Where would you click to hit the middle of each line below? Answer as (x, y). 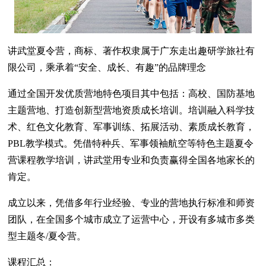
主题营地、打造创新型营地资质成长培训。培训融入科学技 (132, 110)
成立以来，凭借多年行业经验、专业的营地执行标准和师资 (132, 203)
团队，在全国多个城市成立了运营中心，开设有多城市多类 (132, 220)
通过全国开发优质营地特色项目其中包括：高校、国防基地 (132, 94)
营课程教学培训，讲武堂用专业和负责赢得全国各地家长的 (132, 160)
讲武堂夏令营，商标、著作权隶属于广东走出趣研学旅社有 (132, 51)
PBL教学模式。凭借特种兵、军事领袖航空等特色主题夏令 (131, 144)
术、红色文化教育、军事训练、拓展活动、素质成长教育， (132, 127)
